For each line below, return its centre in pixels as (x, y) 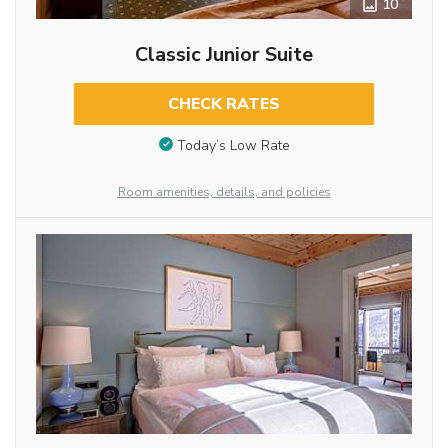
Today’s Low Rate (233, 145)
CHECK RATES (223, 104)
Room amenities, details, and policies (224, 191)
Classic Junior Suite (223, 55)
